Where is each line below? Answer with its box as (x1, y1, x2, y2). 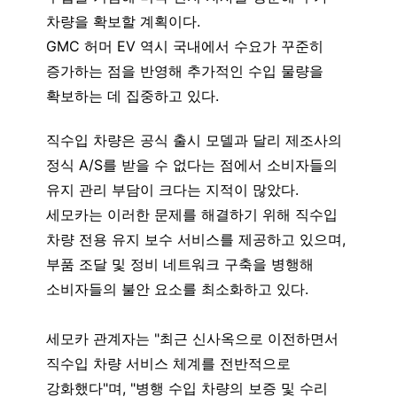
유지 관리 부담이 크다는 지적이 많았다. (46, 180, 299, 198)
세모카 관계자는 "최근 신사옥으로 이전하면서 (46, 329, 339, 347)
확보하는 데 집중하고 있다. (46, 86, 219, 105)
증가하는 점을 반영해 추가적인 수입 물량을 (46, 61, 323, 80)
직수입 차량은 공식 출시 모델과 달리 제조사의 (46, 130, 342, 149)
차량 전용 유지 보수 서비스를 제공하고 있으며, (46, 230, 346, 248)
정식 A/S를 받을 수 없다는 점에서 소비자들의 (46, 155, 338, 174)
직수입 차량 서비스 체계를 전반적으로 (46, 354, 291, 372)
